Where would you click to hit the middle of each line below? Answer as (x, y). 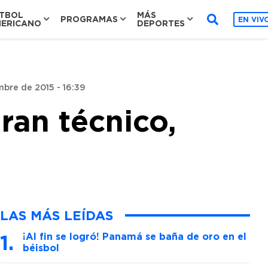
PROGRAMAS (89, 19)
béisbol (41, 248)
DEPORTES (161, 23)
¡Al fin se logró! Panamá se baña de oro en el (135, 236)
